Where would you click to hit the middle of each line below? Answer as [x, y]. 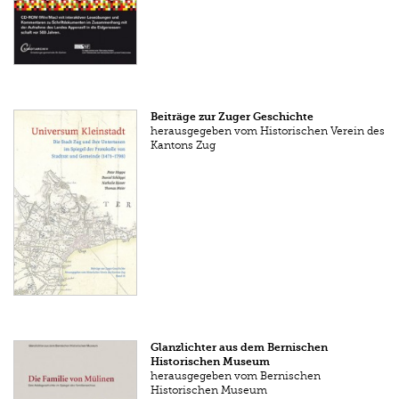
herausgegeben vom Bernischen [236, 375]
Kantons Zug [183, 146]
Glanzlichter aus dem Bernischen [240, 347]
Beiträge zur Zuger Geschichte [232, 117]
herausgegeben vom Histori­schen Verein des [268, 131]
